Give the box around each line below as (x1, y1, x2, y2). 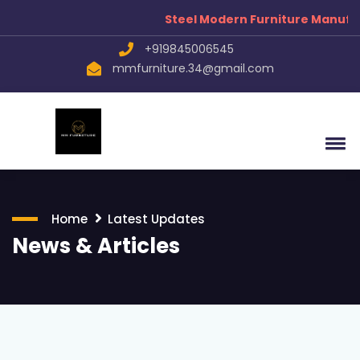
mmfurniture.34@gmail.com (112, 60, 274, 76)
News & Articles (12, 231, 180, 260)
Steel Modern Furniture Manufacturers (116, 11, 358, 27)
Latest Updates (108, 211, 205, 227)
